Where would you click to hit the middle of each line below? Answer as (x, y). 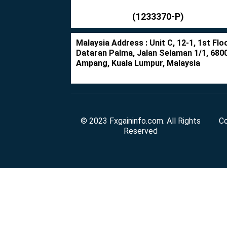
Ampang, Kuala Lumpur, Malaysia (138, 63)
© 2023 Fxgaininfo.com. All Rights (141, 121)
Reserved (141, 131)
